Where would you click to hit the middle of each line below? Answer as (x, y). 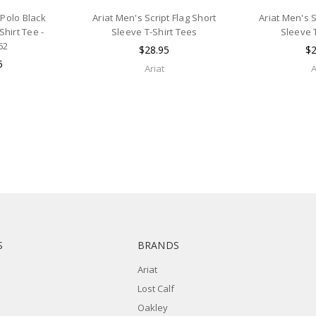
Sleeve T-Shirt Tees (154, 31)
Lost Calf (156, 289)
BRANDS (158, 245)
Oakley (152, 308)
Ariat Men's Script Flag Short (154, 17)
